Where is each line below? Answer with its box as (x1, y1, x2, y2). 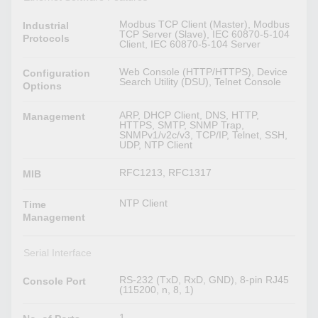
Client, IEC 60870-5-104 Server (119, 38, 261, 50)
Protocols (23, 32, 70, 44)
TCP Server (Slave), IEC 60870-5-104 (119, 28, 290, 40)
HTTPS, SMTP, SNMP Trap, (119, 119, 245, 131)
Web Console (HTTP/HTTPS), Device (119, 65, 288, 77)
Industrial (23, 19, 70, 31)
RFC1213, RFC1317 (119, 166, 212, 178)
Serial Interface (23, 246, 92, 258)
